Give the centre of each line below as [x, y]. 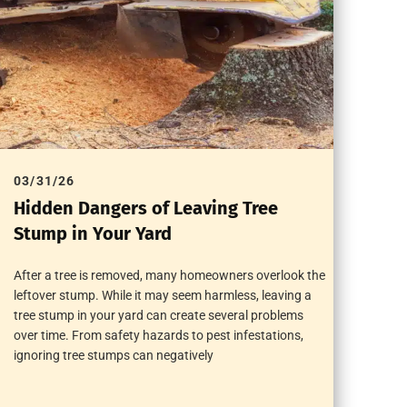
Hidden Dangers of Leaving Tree [146, 208]
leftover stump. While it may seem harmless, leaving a [163, 295]
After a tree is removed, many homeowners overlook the [170, 275]
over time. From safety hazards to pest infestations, [159, 335]
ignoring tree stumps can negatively [114, 355]
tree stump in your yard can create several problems [159, 315]
